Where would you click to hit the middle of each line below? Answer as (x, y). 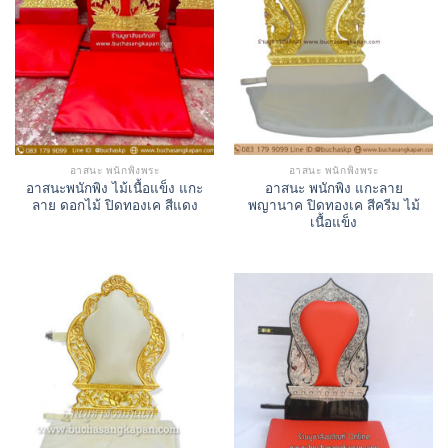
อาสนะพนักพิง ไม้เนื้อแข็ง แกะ (114, 188)
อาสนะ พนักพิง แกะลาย (333, 188)
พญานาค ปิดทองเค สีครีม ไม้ (333, 205)
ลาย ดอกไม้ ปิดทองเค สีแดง (114, 205)
